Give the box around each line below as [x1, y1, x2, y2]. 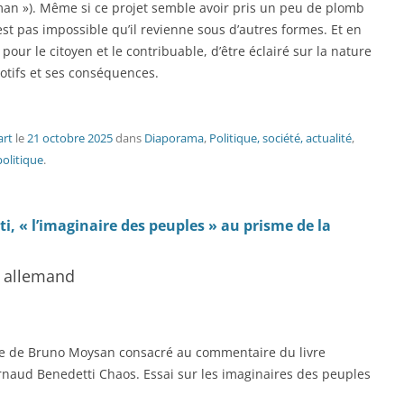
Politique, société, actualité [209, 130, 352, 146]
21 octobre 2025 [27, 130, 113, 146]
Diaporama [144, 130, 204, 146]
